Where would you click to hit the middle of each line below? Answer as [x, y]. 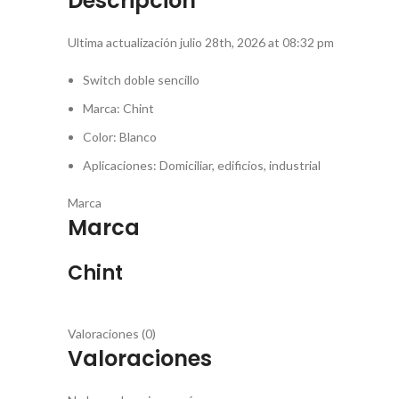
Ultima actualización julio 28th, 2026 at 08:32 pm [201, 42]
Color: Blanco [120, 137]
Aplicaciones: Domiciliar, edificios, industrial [202, 165]
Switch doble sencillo [141, 80]
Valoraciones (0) [112, 334]
